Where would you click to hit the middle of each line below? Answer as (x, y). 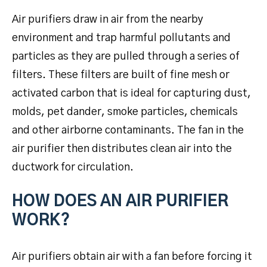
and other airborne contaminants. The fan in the (128, 130)
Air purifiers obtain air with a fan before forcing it (132, 257)
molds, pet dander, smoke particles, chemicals (125, 112)
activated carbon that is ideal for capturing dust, (131, 93)
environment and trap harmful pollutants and (121, 38)
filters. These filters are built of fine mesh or (121, 75)
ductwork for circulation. (73, 167)
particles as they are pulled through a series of (126, 56)
